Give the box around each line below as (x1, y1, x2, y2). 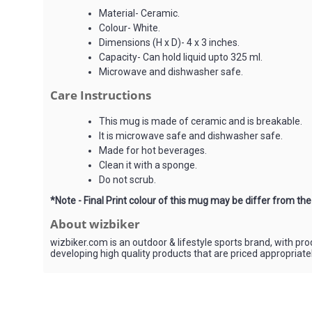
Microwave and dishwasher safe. (99, 66, 243, 77)
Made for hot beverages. (99, 145, 207, 156)
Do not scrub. (99, 174, 156, 185)
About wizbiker (50, 216, 140, 232)
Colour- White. (99, 22, 160, 33)
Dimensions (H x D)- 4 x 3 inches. (99, 37, 240, 48)
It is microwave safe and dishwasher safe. (99, 130, 283, 141)
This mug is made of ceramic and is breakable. (99, 116, 302, 127)
